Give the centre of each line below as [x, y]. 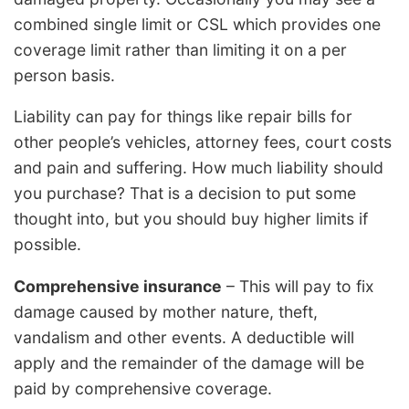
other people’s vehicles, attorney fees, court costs [203, 142]
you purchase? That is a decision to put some [185, 194]
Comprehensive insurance [118, 286]
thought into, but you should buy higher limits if [191, 219]
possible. [47, 245]
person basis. [64, 75]
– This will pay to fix [298, 286]
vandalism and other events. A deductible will [184, 337]
